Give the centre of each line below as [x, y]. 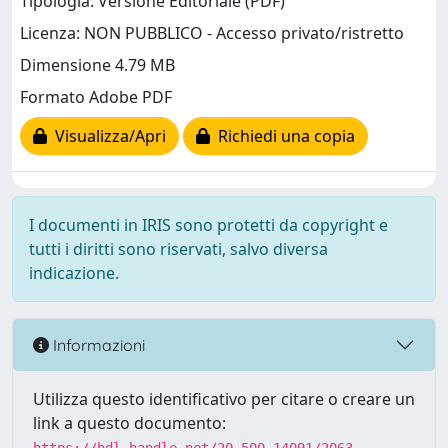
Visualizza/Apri [106, 136]
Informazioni [97, 344]
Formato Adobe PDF [96, 97]
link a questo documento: [129, 423]
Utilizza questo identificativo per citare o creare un [224, 399]
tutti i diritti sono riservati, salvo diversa [178, 249]
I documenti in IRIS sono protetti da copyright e [208, 225]
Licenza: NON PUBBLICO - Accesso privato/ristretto [212, 33]
